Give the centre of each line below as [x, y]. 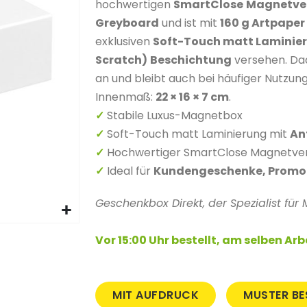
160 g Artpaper [263, 23]
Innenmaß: [126, 97]
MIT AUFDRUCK [156, 295]
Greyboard [127, 23]
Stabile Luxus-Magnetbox [175, 115]
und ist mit [190, 23]
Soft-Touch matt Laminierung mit [199, 134]
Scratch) [122, 60]
